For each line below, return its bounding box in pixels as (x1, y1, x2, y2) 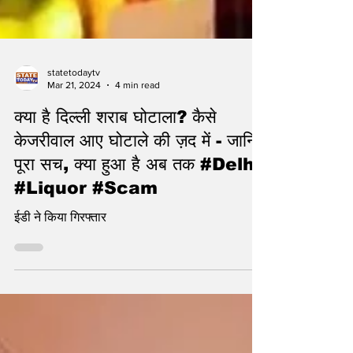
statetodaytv (47, 130, 100, 142)
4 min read (115, 143, 160, 155)
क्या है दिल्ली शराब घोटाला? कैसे (14, 170, 217, 191)
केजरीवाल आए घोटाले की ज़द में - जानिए (14, 194, 265, 214)
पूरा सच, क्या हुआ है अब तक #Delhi (14, 217, 260, 238)
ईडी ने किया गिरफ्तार (14, 273, 106, 288)
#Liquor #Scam (14, 241, 158, 262)
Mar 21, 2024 (47, 143, 101, 155)
